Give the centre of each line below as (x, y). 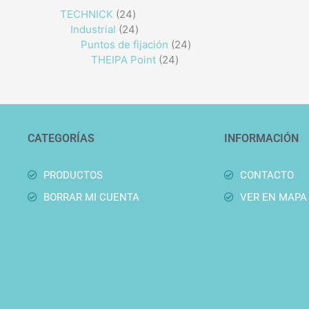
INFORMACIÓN (261, 138)
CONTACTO (267, 175)
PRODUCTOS (73, 175)
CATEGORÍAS (61, 138)
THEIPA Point (123, 59)
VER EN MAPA (273, 197)
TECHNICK (87, 14)
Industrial (93, 29)
